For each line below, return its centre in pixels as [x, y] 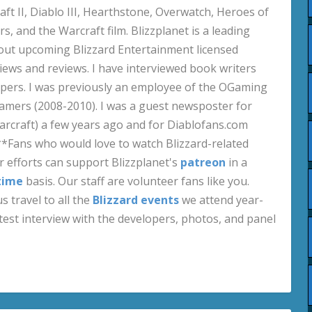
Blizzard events [136, 200]
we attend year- [221, 200]
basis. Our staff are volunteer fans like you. [136, 181]
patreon [203, 162]
